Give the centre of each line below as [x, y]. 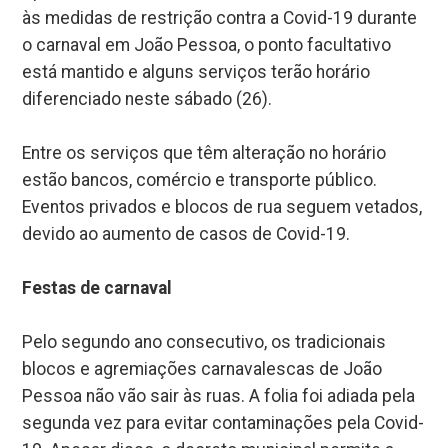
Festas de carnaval [97, 287]
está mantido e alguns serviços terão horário [196, 71]
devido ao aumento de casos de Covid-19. [186, 233]
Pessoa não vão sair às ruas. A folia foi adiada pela [219, 395]
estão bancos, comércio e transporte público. [200, 179]
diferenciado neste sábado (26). [147, 98]
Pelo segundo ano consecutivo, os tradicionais [204, 341]
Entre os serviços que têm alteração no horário [204, 152]
